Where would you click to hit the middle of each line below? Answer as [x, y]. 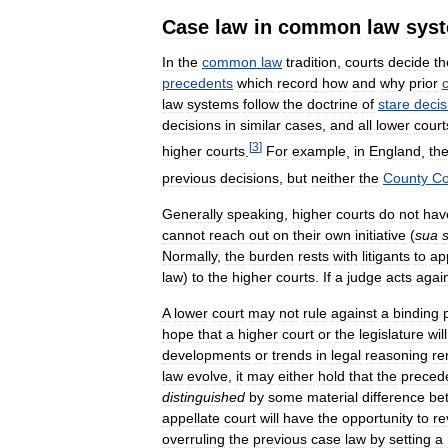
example [319, 151]
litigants [386, 255]
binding [416, 312]
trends [292, 354]
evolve [207, 375]
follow [261, 103]
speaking [255, 213]
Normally [189, 255]
